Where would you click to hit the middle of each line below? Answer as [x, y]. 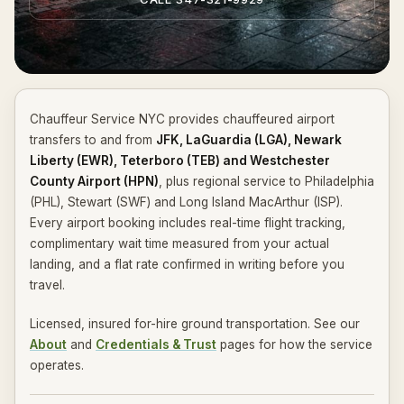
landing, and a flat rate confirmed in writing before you [187, 264]
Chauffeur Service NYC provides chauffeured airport [182, 119]
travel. [47, 285]
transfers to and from [91, 140]
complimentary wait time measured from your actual [179, 243]
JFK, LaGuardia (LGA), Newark [249, 140]
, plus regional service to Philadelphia [266, 181]
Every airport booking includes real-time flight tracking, [188, 223]
